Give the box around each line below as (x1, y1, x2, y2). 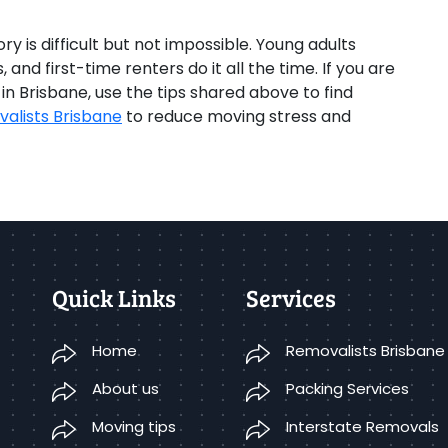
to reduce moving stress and (122, 105, 351, 128)
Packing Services (286, 378, 410, 399)
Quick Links (52, 281, 176, 314)
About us (92, 378, 159, 399)
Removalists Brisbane (286, 340, 446, 361)
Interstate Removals (286, 416, 440, 437)
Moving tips (92, 416, 176, 437)
